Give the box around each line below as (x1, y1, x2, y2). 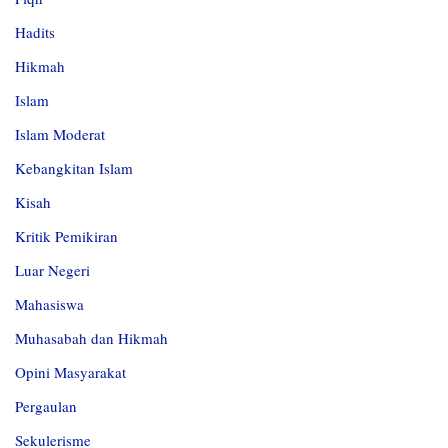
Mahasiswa (15, 294, 84, 315)
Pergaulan (15, 396, 77, 417)
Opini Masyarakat (15, 362, 126, 383)
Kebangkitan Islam (15, 158, 133, 179)
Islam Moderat (15, 124, 105, 145)
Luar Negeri (15, 260, 90, 281)
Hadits (15, 22, 55, 43)
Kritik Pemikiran (15, 226, 118, 247)
